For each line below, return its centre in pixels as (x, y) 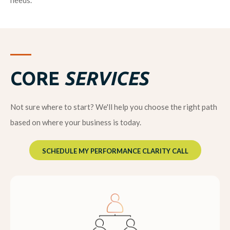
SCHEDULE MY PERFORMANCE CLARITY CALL (115, 151)
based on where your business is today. (76, 122)
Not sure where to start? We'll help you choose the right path (114, 107)
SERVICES (106, 79)
